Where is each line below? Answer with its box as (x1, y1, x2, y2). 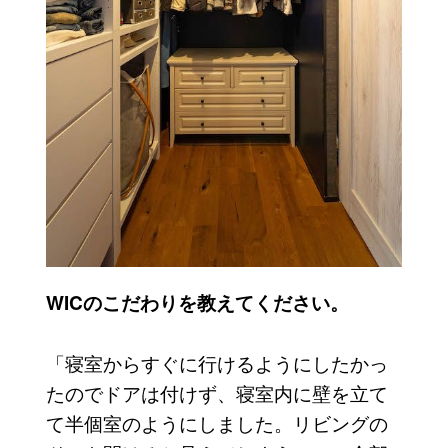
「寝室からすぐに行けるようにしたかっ (45, 349, 388, 377)
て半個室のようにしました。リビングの (45, 409, 388, 437)
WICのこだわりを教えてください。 (45, 289, 349, 317)
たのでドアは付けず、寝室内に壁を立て (45, 379, 388, 407)
